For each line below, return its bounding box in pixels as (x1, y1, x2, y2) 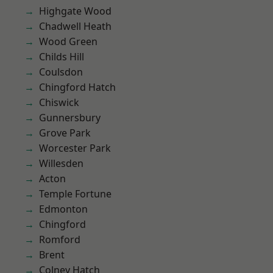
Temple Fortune (39, 187, 112, 200)
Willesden (39, 157, 83, 170)
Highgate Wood (39, 4, 112, 18)
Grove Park (39, 126, 91, 140)
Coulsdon (39, 65, 83, 79)
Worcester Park (39, 141, 111, 155)
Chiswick (39, 96, 79, 109)
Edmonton (39, 202, 88, 216)
